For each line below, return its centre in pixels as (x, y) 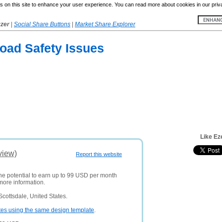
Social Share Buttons (42, 24)
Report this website (99, 154)
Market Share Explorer (105, 24)
